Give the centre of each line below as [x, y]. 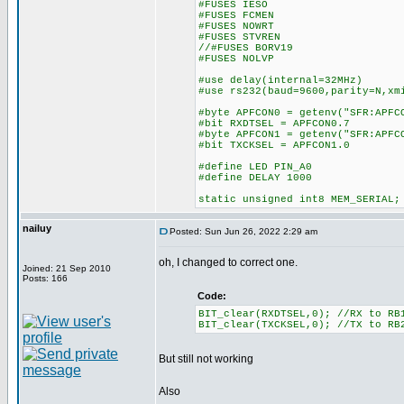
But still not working [206, 359]
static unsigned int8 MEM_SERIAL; [299, 199]
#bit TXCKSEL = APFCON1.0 [274, 145]
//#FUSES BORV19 [255, 48]
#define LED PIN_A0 [255, 167]
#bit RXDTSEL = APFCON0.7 [274, 124]
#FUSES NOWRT [258, 26]
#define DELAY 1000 [255, 178]
